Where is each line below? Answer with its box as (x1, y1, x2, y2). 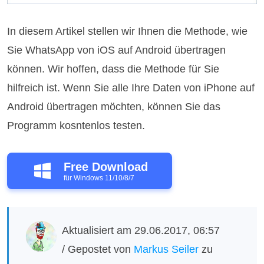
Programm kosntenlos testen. (7, 120, 146, 132)
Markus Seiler (134, 243, 199, 256)
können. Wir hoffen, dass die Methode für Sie (7, 63, 220, 75)
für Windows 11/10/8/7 (63, 174, 134, 183)
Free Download (63, 160, 148, 174)
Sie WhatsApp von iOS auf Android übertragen (7, 44, 226, 57)
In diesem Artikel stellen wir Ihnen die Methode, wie (7, 25, 248, 38)
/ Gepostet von (62, 243, 134, 256)
